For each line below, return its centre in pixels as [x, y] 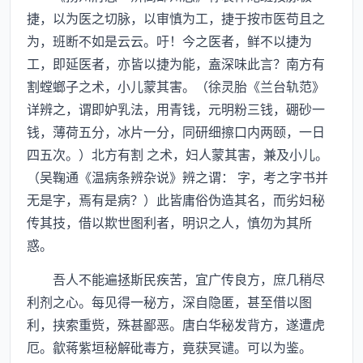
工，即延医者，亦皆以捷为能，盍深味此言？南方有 [176, 63]
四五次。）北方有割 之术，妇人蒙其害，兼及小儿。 [177, 154]
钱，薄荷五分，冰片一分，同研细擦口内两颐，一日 [176, 131]
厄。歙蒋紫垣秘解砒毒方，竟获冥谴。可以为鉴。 [169, 347]
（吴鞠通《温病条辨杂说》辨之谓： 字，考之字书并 [177, 177]
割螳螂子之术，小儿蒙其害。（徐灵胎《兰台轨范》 [176, 86]
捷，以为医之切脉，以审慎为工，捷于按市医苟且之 [176, 18]
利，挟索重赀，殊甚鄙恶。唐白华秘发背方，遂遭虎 [176, 324]
